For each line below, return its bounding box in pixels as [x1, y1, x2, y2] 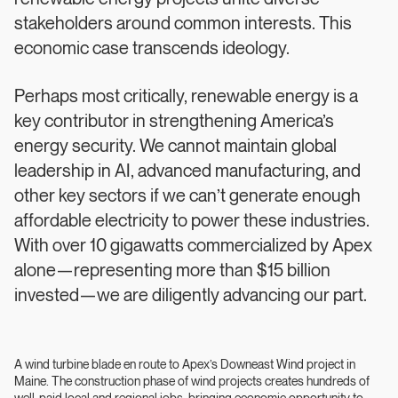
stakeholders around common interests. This [14, 14, 352, 34]
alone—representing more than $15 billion [14, 261, 330, 281]
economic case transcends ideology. [14, 39, 290, 59]
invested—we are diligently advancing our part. [14, 286, 367, 306]
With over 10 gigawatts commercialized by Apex [14, 236, 372, 256]
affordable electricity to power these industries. [14, 211, 370, 231]
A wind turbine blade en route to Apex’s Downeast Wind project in [14, 358, 355, 371]
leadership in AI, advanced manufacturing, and [14, 162, 361, 181]
